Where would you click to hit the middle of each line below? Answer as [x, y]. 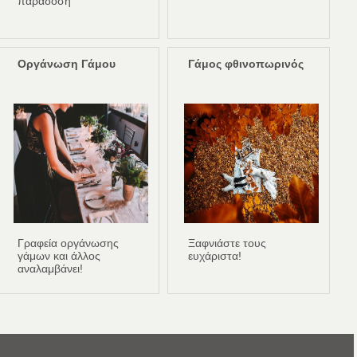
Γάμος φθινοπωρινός [246, 64]
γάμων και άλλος [59, 256]
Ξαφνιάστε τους [228, 243]
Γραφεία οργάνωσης [69, 243]
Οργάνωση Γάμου [67, 64]
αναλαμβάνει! [51, 269]
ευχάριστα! [215, 256]
